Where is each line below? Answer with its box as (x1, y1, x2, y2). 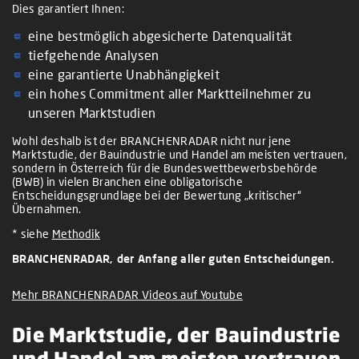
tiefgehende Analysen (28, 46, 159, 63)
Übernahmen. (12, 201, 82, 216)
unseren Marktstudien (28, 104, 156, 120)
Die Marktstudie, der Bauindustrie (12, 321, 341, 346)
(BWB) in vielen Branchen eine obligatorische (12, 174, 244, 188)
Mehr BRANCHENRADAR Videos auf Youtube (12, 287, 243, 301)
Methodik (51, 226, 101, 240)
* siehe (12, 226, 52, 240)
